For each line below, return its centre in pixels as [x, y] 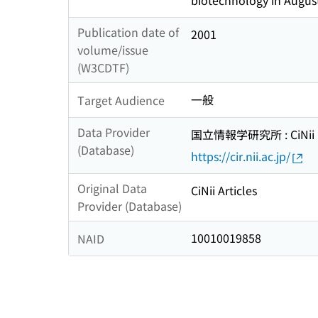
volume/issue [113, 50]
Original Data [112, 188]
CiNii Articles [224, 191]
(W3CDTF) [103, 68]
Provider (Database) [130, 206]
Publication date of [128, 32]
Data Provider [114, 132]
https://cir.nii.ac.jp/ [241, 157]
